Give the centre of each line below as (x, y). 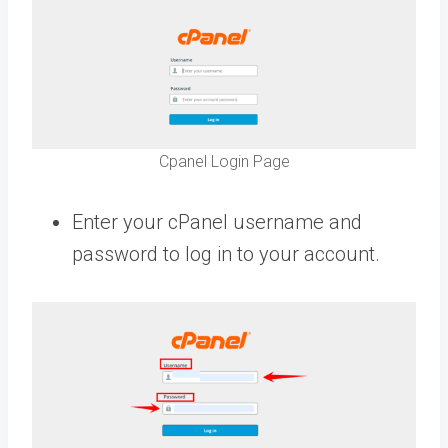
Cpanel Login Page (224, 162)
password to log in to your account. (226, 254)
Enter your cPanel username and (217, 222)
